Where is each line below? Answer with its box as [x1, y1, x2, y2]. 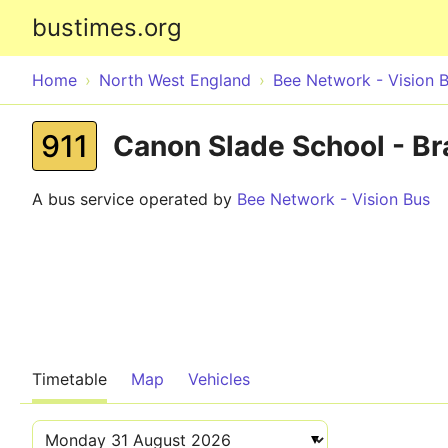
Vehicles [188, 369, 250, 389]
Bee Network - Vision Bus [237, 189, 430, 209]
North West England [99, 70, 251, 90]
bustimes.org [32, 13, 182, 42]
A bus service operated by [32, 189, 237, 209]
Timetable [32, 369, 107, 389]
